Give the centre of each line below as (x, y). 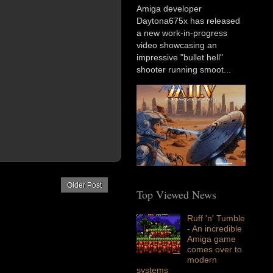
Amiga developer (169, 9)
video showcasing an (177, 45)
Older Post (84, 185)
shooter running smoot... (184, 70)
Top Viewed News (176, 194)
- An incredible (214, 228)
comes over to (214, 249)
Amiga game (211, 239)
